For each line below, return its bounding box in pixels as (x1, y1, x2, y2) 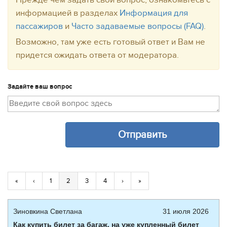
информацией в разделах (16, 8, 120, 18)
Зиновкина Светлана (13, 207, 82, 215)
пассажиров (16, 21, 63, 31)
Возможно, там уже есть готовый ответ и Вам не (16, 37, 205, 47)
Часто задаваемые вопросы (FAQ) (71, 21, 204, 31)
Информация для (120, 8, 188, 18)
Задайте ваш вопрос (8, 83, 72, 91)
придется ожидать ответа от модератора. (16, 50, 179, 60)
